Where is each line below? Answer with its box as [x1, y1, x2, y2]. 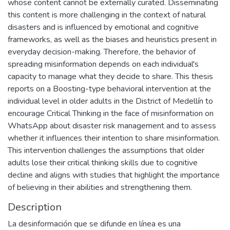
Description [8, 200, 62, 214]
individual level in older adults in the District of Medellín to [8, 95, 213, 107]
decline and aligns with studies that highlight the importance [8, 169, 220, 181]
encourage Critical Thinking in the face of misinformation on [8, 108, 214, 119]
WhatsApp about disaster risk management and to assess [8, 120, 216, 131]
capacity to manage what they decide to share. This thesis [8, 71, 213, 82]
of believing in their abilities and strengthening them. [8, 182, 192, 193]
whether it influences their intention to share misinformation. [8, 132, 220, 144]
